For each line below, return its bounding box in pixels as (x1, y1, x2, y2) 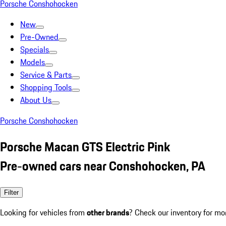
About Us (20, 94, 51, 106)
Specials (20, 43, 49, 55)
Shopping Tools (20, 81, 72, 93)
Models (20, 56, 45, 68)
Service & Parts (20, 69, 72, 81)
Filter (4, 188, 19, 196)
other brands (87, 206, 129, 218)
